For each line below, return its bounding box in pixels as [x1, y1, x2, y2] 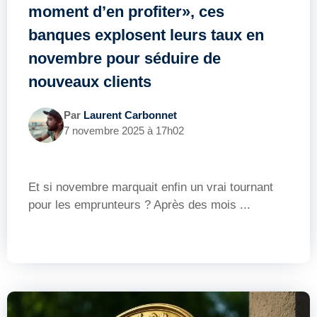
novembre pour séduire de [28, 49, 221, 67]
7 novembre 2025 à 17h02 [64, 124, 184, 137]
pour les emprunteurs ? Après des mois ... [28, 197, 250, 212]
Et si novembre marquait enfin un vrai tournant [28, 180, 273, 194]
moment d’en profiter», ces [28, 2, 224, 21]
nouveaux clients [28, 72, 151, 91]
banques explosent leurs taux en [28, 25, 264, 44]
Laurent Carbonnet [83, 108, 177, 121]
